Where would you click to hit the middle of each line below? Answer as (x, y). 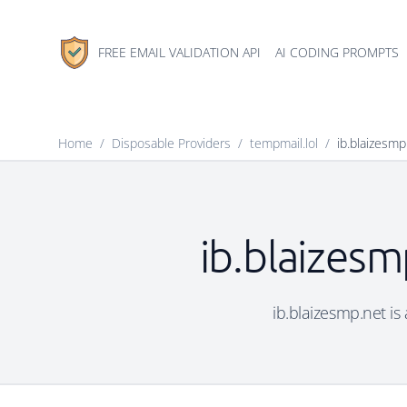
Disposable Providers (171, 143)
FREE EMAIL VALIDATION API (179, 52)
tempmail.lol (284, 143)
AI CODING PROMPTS (337, 52)
